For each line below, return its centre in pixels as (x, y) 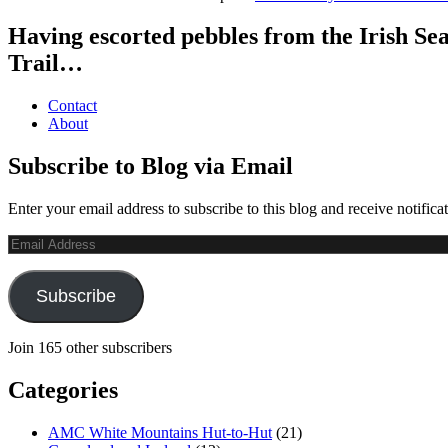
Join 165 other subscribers (90, 348)
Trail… (45, 63)
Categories (63, 389)
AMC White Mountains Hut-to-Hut (160, 432)
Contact (72, 106)
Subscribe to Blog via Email (150, 166)
